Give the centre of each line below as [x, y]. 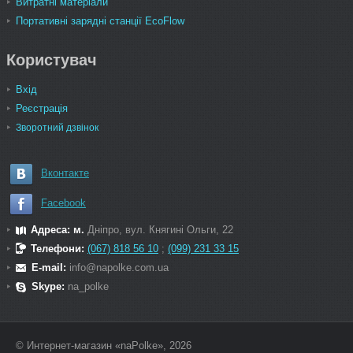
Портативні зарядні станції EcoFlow [100, 20]
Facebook [63, 203]
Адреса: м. [59, 229]
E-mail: [50, 267]
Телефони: [58, 248]
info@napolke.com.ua [119, 267]
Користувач [52, 59]
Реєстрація [42, 108]
